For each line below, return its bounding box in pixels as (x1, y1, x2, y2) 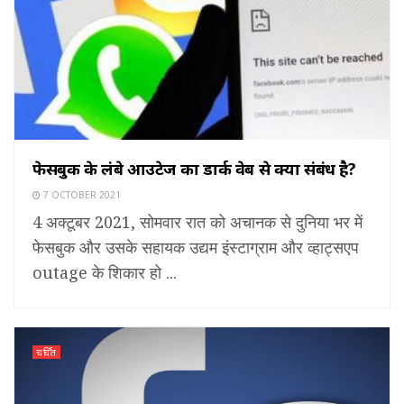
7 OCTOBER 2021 (41, 188, 121, 201)
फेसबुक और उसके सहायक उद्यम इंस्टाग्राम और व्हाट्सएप (32, 235, 359, 258)
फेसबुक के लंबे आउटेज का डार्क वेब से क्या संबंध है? (32, 157, 356, 179)
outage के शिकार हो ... (32, 261, 177, 283)
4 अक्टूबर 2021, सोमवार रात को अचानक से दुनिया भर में (32, 210, 363, 233)
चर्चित (36, 344, 57, 359)
